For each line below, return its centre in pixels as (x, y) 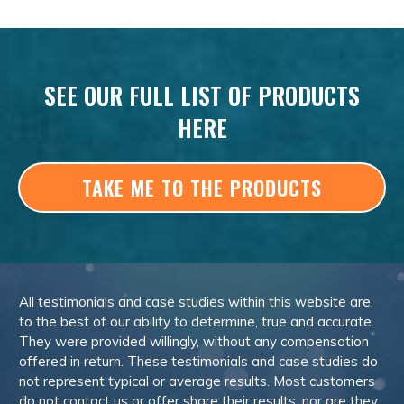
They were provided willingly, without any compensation (194, 341)
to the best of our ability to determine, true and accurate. (197, 321)
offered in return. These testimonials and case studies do (198, 361)
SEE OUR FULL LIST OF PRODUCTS (202, 95)
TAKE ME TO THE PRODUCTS (202, 187)
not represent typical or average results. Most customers (197, 381)
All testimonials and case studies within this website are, (196, 302)
